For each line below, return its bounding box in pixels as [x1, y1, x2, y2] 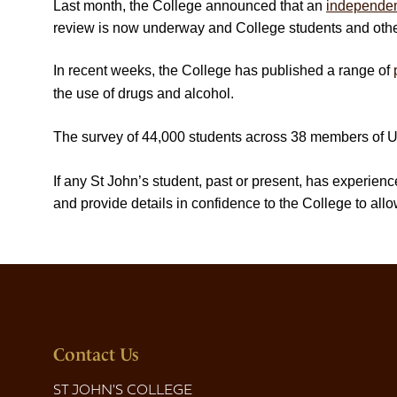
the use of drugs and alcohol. [53, 86, 237, 102]
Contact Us [53, 343, 139, 365]
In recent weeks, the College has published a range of [53, 63, 393, 79]
